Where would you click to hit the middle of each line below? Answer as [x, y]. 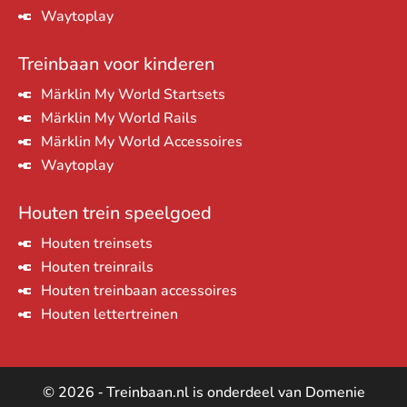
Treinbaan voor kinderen [116, 65]
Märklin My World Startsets [133, 95]
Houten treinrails [97, 268]
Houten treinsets [97, 244]
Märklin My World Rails [119, 119]
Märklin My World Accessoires [142, 142]
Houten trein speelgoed [115, 213]
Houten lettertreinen [109, 315]
